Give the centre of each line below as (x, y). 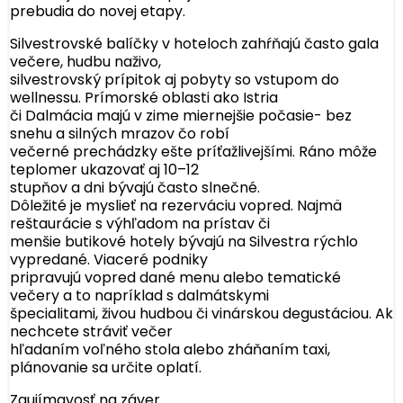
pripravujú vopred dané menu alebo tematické (175, 278)
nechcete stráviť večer (91, 332)
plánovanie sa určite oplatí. (106, 368)
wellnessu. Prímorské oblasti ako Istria (144, 98)
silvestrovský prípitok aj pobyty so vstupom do (175, 80)
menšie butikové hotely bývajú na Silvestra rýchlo (184, 242)
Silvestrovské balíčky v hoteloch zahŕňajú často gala (194, 44)
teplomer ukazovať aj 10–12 (104, 170)
